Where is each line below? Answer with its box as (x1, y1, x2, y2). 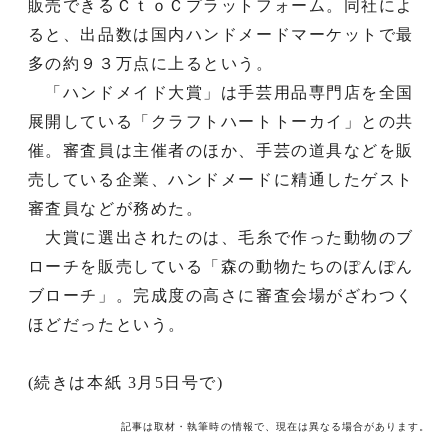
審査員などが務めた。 (27, 199, 204, 217)
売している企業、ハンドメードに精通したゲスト (27, 170, 415, 188)
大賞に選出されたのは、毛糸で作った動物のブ (27, 228, 415, 246)
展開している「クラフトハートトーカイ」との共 (27, 112, 415, 130)
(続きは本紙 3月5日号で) (27, 373, 224, 391)
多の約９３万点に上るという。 (27, 54, 274, 72)
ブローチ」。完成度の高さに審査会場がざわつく (27, 286, 415, 304)
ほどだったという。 (27, 315, 186, 333)
